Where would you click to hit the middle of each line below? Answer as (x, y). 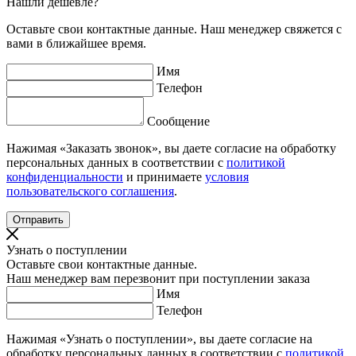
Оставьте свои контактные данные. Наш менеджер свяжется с (174, 29)
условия (227, 177)
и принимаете (164, 177)
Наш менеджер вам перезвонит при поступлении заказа (158, 279)
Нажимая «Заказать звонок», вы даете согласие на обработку (171, 149)
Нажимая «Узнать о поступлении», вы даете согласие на (159, 339)
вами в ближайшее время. (76, 44)
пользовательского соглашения (90, 192)
